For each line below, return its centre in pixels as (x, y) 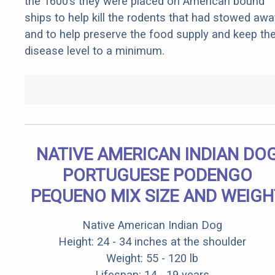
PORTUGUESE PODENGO (157, 176)
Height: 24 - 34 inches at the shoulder (152, 242)
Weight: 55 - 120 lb (152, 258)
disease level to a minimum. (95, 51)
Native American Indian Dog (152, 225)
